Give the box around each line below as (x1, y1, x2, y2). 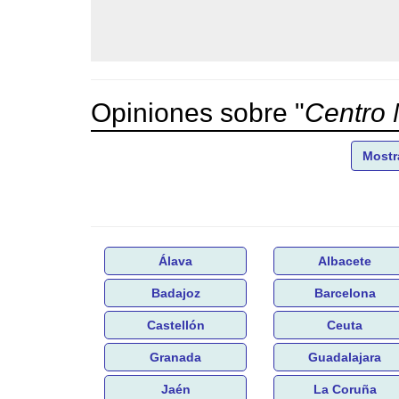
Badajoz (151, 285, 200, 300)
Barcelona (313, 285, 376, 300)
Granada (150, 349, 201, 364)
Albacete (318, 253, 371, 268)
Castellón (146, 317, 205, 332)
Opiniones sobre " (91, 97, 305, 127)
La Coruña (313, 381, 377, 396)
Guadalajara (308, 349, 381, 364)
